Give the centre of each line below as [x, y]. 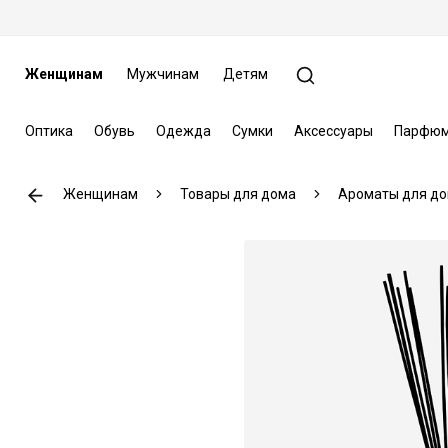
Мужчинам [162, 74]
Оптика [48, 130]
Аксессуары [333, 130]
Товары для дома [237, 193]
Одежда [183, 130]
